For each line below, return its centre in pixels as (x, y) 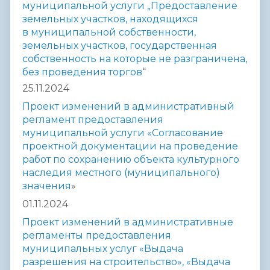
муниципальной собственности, (113, 33)
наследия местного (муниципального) (121, 173)
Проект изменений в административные (128, 222)
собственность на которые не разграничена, (135, 59)
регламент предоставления (93, 120)
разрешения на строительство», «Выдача (126, 262)
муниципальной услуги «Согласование (123, 133)
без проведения (65, 72)
